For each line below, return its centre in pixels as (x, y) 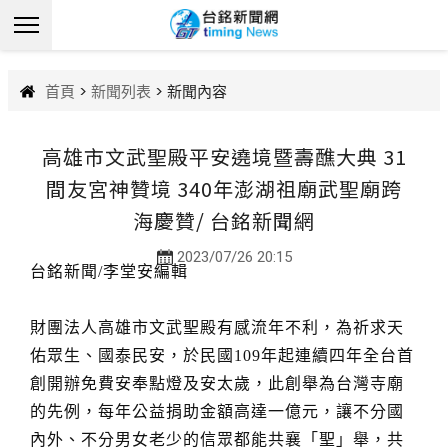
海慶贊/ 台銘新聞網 (224, 220)
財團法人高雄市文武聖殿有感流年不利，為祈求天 (217, 327)
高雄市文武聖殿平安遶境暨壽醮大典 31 (224, 156)
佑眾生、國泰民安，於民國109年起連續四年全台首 (222, 355)
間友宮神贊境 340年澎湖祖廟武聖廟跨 (224, 188)
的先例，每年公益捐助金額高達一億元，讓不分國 (217, 411)
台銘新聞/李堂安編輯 (109, 271)
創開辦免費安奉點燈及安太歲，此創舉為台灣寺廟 (217, 383)
